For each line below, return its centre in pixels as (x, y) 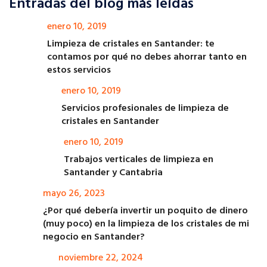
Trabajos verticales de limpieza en (139, 160)
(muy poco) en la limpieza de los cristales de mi (146, 224)
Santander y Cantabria (114, 173)
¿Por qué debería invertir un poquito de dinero (145, 211)
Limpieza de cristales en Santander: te (131, 44)
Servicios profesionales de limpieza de (145, 109)
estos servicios (79, 71)
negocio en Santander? (94, 237)
